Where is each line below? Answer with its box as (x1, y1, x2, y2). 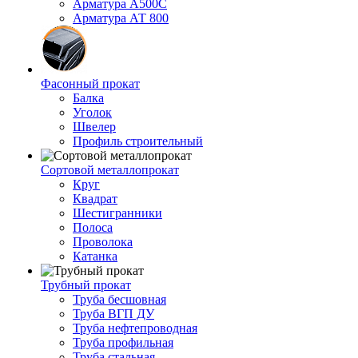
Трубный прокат (41, 278, 131, 292)
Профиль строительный (73, 134, 203, 148)
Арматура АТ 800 (73, 11, 169, 25)
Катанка (73, 249, 117, 263)
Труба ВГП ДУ (73, 307, 154, 320)
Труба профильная (73, 336, 173, 349)
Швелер (73, 120, 116, 133)
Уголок (73, 105, 112, 119)
